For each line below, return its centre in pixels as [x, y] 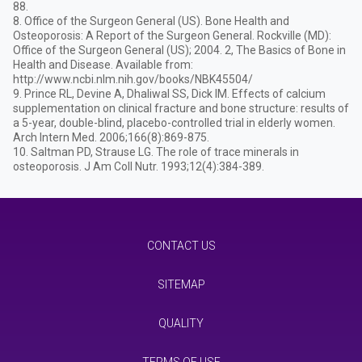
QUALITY [181, 323]
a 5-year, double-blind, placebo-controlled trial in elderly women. [174, 122]
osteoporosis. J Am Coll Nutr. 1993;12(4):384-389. [139, 166]
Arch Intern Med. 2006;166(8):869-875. [111, 137]
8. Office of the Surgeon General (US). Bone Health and [151, 21]
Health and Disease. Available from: [103, 64]
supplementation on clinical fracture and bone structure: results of [181, 108]
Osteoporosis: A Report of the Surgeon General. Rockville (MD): [172, 35]
